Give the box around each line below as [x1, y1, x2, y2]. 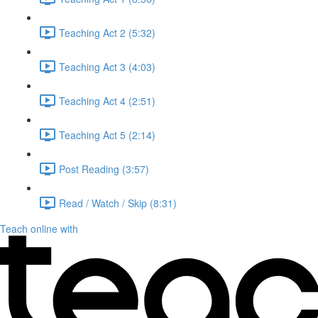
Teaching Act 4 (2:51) [59, 93, 155, 108]
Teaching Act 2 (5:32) [59, 25, 155, 40]
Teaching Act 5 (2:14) [59, 127, 155, 142]
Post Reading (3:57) [59, 161, 149, 176]
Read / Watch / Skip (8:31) [59, 195, 177, 210]
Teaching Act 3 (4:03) [59, 59, 155, 74]
